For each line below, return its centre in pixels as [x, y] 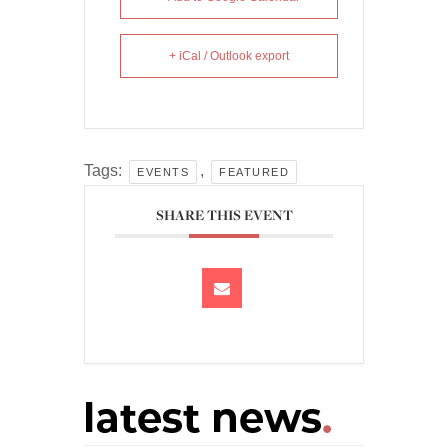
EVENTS [163, 172]
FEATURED [254, 172]
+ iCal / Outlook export [229, 56]
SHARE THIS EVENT [224, 215]
